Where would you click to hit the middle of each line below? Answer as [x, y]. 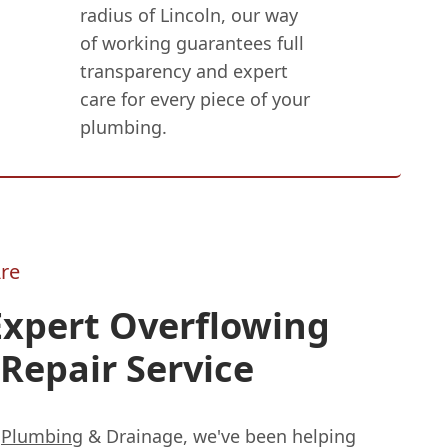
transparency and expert [183, 71]
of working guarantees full [191, 43]
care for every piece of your [194, 99]
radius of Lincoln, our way [188, 15]
